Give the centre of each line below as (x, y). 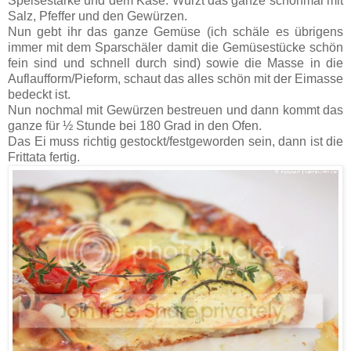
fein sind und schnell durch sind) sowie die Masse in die (175, 63)
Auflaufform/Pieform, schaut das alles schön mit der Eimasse (175, 78)
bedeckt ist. (39, 94)
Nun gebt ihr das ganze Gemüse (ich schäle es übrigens (175, 31)
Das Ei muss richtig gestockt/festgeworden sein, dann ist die (175, 141)
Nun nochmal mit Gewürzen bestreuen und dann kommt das (175, 110)
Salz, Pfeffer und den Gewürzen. (98, 16)
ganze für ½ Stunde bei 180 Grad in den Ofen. (135, 125)
